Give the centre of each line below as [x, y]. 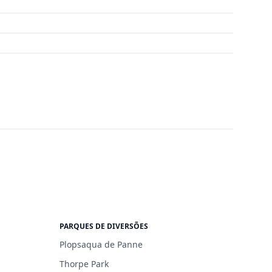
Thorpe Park [84, 263]
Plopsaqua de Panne [101, 244]
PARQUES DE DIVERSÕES [104, 226]
